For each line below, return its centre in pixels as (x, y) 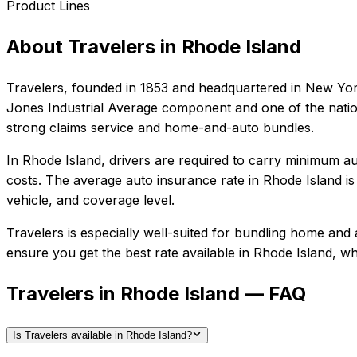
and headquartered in (235, 87)
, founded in (102, 87)
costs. (24, 180)
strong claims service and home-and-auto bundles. (160, 127)
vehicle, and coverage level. (90, 200)
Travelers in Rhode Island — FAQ (156, 293)
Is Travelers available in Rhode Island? (102, 335)
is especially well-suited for (147, 232)
